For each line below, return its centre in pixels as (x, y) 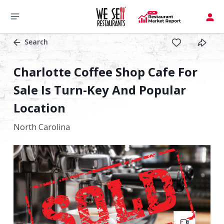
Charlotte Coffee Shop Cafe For (105, 72)
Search (36, 42)
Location (39, 108)
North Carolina (42, 127)
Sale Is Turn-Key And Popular (100, 90)
